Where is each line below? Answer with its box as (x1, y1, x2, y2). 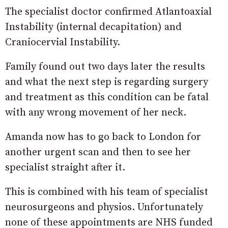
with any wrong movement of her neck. (5, 106, 186, 119)
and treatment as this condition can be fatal (5, 91, 209, 104)
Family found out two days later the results (5, 60, 205, 73)
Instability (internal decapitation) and (5, 20, 182, 34)
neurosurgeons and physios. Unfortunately (5, 201, 203, 214)
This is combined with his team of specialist (5, 185, 208, 198)
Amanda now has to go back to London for (5, 130, 201, 144)
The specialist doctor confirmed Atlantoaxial (5, 5, 212, 18)
